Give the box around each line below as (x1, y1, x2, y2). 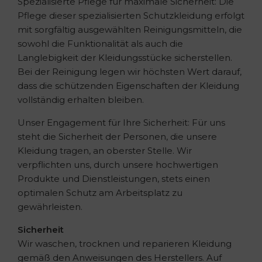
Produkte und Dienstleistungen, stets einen (18, 173, 210, 184)
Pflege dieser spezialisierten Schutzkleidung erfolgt (18, 9, 244, 21)
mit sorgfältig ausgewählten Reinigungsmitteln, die (18, 23, 242, 35)
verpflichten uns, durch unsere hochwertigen (18, 158, 218, 170)
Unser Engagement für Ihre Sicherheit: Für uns (18, 116, 225, 128)
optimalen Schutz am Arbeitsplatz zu (18, 187, 182, 198)
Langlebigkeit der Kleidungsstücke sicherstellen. (18, 51, 232, 63)
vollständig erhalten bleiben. (18, 94, 144, 105)
